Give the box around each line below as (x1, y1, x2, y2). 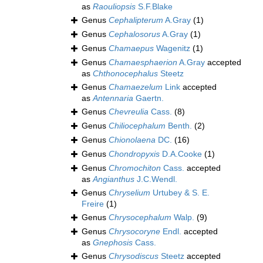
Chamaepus (109, 43, 154, 53)
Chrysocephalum (109, 213, 171, 222)
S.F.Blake (136, 2, 173, 12)
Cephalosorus (109, 29, 160, 39)
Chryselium (109, 188, 150, 198)
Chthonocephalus (93, 69, 158, 79)
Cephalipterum (109, 15, 163, 25)
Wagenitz (154, 43, 190, 53)
